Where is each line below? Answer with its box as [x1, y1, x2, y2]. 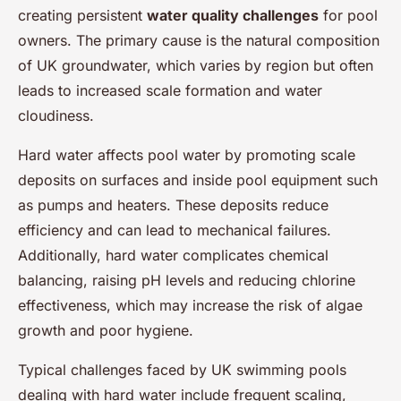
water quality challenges [147, 6, 319, 24]
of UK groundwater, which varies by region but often [18, 56, 373, 74]
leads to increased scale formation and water [18, 81, 322, 99]
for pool [319, 6, 378, 24]
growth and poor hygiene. [18, 321, 193, 339]
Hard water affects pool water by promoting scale [18, 146, 355, 164]
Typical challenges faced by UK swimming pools [18, 361, 346, 379]
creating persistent [18, 6, 147, 24]
